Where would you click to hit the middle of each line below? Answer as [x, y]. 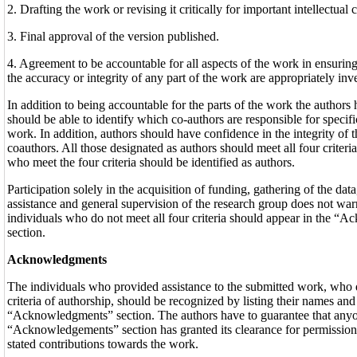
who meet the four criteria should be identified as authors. [151, 162]
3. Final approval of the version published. [113, 36]
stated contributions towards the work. [103, 344]
